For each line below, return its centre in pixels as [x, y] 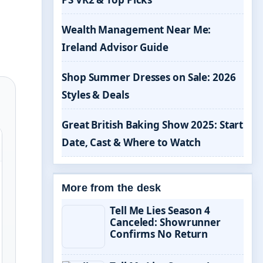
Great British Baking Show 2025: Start [153, 125]
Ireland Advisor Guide [115, 47]
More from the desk [112, 188]
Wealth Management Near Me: [136, 30]
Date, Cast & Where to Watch [131, 142]
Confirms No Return [159, 234]
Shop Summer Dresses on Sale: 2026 [149, 77]
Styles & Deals [95, 95]
